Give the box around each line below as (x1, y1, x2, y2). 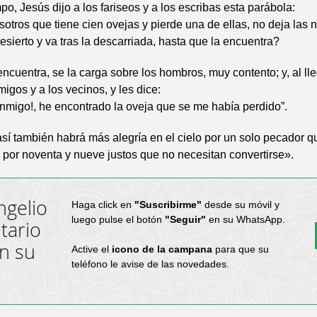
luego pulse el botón (71, 213, 165, 225)
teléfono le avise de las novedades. (71, 258, 229, 270)
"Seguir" (164, 213, 206, 225)
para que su (212, 243, 269, 255)
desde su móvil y (201, 198, 279, 210)
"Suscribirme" (134, 198, 202, 210)
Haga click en (71, 198, 134, 210)
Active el (71, 243, 112, 255)
